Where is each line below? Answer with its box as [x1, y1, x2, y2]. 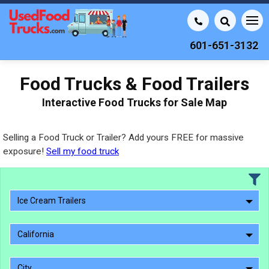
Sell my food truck [46, 146, 119, 157]
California [17, 229, 54, 239]
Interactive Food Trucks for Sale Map [42, 96, 227, 109]
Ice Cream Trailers [17, 196, 86, 205]
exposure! [3, 146, 46, 157]
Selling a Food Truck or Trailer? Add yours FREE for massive [3, 132, 244, 143]
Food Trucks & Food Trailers [20, 73, 249, 94]
